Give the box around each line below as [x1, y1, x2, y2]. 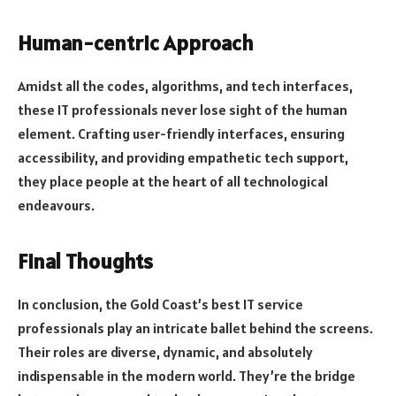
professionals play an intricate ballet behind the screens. [18, 319, 373, 338]
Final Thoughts [18, 247, 153, 276]
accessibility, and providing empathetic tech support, [18, 148, 348, 167]
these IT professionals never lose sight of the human [18, 101, 347, 119]
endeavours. [18, 196, 95, 215]
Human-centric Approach [18, 29, 254, 57]
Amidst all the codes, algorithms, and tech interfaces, [18, 77, 353, 95]
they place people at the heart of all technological [18, 172, 328, 191]
